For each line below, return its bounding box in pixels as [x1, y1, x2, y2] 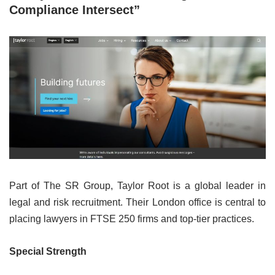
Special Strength [9, 246, 87, 257]
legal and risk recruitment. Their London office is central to [9, 197, 266, 208]
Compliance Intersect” [9, 2, 140, 17]
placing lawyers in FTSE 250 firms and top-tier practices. [9, 214, 254, 225]
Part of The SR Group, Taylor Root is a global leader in [9, 180, 266, 192]
